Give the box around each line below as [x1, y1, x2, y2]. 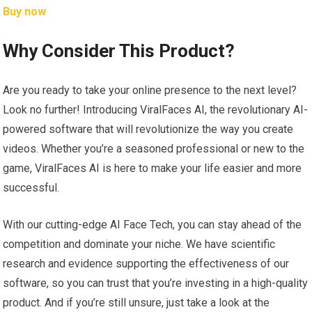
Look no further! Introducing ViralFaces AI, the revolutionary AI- [3, 103, 309, 117]
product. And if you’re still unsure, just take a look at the [3, 296, 270, 310]
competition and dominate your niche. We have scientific [3, 237, 276, 251]
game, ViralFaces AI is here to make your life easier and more [3, 162, 302, 175]
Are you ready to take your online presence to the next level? [3, 84, 297, 97]
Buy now [3, 5, 47, 19]
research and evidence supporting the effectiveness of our [3, 257, 290, 271]
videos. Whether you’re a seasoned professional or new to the [3, 142, 305, 156]
